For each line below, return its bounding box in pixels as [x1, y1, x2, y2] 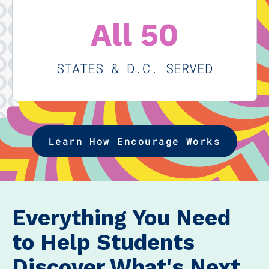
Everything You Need [12, 205, 231, 231]
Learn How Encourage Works [48, 135, 221, 148]
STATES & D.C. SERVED [56, 59, 213, 77]
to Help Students [12, 229, 195, 256]
